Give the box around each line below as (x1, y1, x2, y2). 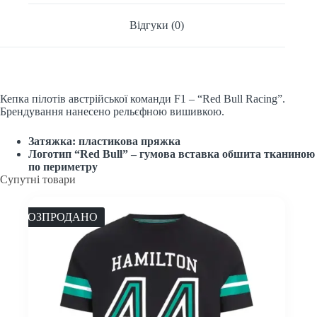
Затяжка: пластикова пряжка (28, 134, 180, 147)
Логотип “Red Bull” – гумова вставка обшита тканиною (28, 147, 315, 160)
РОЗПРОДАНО (21, 210, 98, 223)
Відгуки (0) (129, 19, 185, 32)
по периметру (28, 160, 98, 173)
